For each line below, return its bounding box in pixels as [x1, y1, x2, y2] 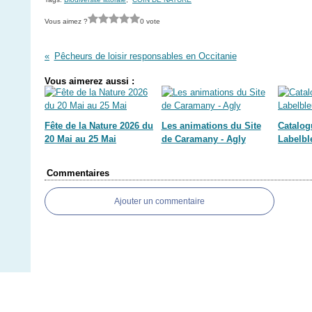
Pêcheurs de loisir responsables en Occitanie [54, 51, 237, 61]
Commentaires [47, 168, 109, 178]
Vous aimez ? [45, 17, 88, 25]
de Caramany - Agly [161, 134, 246, 144]
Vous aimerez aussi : [45, 76, 134, 86]
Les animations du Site [161, 120, 261, 131]
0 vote [140, 17, 160, 25]
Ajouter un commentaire [114, 196, 205, 206]
